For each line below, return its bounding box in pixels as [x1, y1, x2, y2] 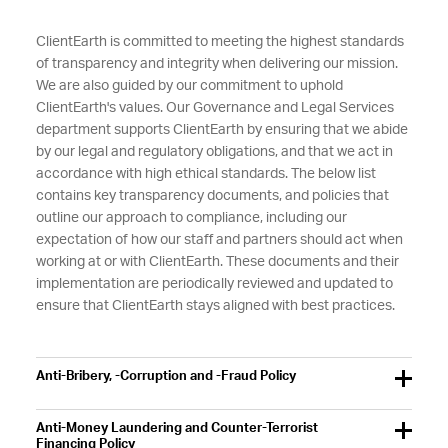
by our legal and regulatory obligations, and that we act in [35, 145, 393, 159]
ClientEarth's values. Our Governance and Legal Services [35, 101, 394, 115]
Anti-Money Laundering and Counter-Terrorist [35, 422, 318, 435]
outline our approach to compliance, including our [35, 211, 347, 225]
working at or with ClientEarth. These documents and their [35, 255, 399, 269]
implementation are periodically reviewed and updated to [35, 277, 393, 291]
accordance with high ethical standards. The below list [35, 167, 376, 181]
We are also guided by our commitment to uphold [35, 79, 343, 93]
